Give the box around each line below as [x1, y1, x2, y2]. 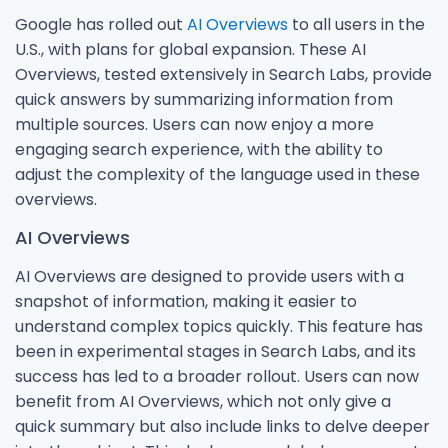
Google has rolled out [15, 13, 187, 37]
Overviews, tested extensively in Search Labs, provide [15, 63, 432, 87]
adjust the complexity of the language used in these [15, 163, 420, 187]
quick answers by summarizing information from [15, 88, 393, 112]
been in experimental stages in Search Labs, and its [15, 339, 416, 363]
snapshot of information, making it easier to [15, 289, 357, 313]
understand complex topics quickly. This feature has [15, 314, 423, 338]
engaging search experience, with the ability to [15, 138, 383, 162]
